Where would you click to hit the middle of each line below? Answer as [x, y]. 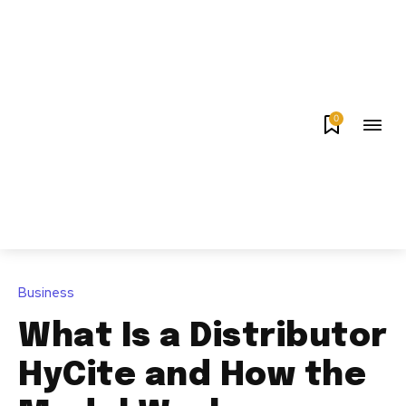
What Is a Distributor [203, 337]
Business [46, 292]
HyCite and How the [192, 376]
